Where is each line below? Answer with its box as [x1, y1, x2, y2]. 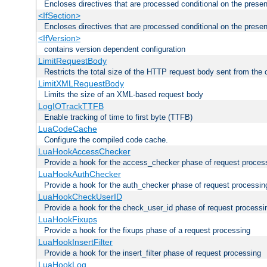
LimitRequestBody [38, 55, 107, 66]
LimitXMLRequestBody [38, 78, 124, 88]
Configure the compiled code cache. [44, 135, 168, 144]
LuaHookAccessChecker [38, 146, 131, 156]
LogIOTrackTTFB [38, 101, 104, 111]
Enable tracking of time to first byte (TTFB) [44, 112, 193, 122]
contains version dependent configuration [44, 44, 185, 54]
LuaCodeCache [38, 123, 97, 133]
